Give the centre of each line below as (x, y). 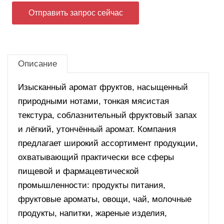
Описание (37, 64)
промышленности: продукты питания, (92, 185)
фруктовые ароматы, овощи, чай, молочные (105, 199)
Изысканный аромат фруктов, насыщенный (103, 87)
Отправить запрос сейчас (75, 13)
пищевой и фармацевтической (78, 171)
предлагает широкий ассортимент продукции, (108, 143)
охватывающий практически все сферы (96, 157)
